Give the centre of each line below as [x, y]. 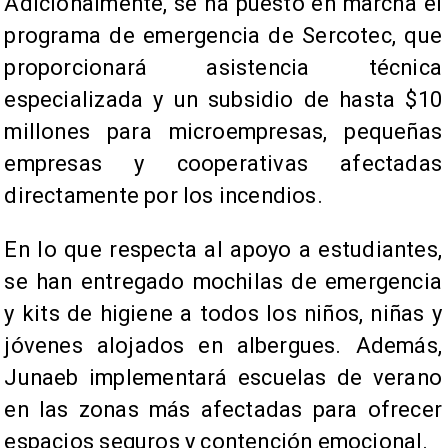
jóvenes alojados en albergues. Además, [223, 346]
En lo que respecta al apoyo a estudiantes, [223, 250]
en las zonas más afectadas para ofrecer [223, 410]
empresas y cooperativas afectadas [223, 164]
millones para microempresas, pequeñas [223, 132]
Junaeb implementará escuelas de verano [223, 378]
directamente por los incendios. [163, 196]
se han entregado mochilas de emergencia [223, 282]
